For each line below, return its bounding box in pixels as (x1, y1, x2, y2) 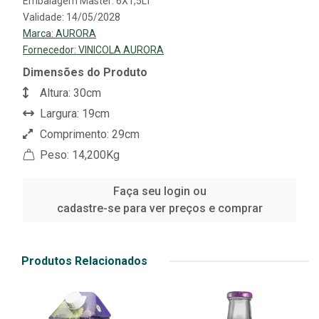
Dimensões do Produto (23, 66, 147, 79)
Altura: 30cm (37, 86, 101, 100)
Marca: (23, 28, 56, 39)
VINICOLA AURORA (78, 44, 164, 56)
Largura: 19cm (37, 107, 110, 120)
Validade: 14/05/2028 (23, 11, 120, 23)
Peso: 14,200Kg (37, 148, 120, 162)
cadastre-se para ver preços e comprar (56, 202, 263, 215)
